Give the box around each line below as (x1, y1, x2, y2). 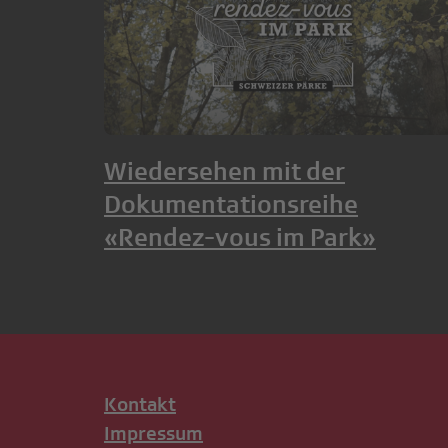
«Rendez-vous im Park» (104, 221, 376, 252)
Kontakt (104, 392, 176, 415)
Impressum (104, 421, 203, 444)
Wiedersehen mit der (104, 155, 345, 186)
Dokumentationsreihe (104, 188, 358, 219)
